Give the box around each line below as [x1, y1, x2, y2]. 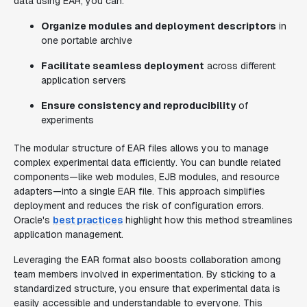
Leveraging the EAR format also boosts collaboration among [14, 254, 281, 266]
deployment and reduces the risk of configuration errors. [14, 199, 264, 212]
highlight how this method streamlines [123, 214, 293, 226]
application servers [41, 74, 126, 86]
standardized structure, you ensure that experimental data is [14, 282, 280, 295]
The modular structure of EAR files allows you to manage [14, 142, 269, 154]
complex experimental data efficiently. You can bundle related [14, 156, 281, 169]
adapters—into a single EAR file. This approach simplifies [14, 185, 265, 197]
